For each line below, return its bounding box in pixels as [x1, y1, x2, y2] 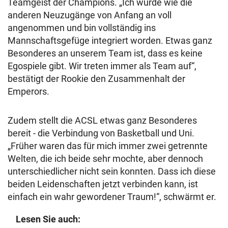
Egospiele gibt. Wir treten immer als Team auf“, [8, 61, 196, 71]
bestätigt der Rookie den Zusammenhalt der [8, 73, 185, 84]
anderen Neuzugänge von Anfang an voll [8, 10, 172, 20]
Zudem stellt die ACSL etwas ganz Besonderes [8, 115, 197, 126]
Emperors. [8, 86, 49, 97]
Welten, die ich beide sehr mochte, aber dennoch [8, 153, 203, 164]
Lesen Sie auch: [16, 214, 80, 224]
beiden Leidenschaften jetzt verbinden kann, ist [8, 179, 198, 189]
